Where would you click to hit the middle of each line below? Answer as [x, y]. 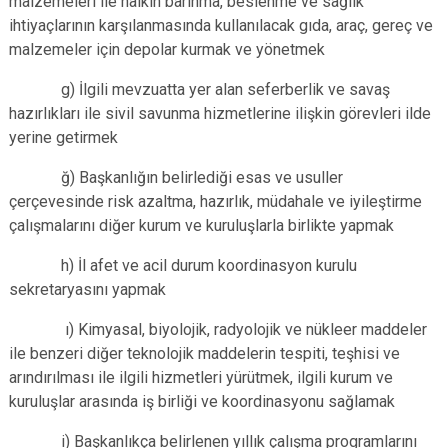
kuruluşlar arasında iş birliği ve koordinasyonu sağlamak [202, 401]
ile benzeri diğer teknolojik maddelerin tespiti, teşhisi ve [204, 353]
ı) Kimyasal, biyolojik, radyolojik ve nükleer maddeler [218, 329]
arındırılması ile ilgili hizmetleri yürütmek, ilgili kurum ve [201, 377]
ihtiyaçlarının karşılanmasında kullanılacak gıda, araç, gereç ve [221, 25]
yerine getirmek [63, 137]
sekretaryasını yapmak [87, 289]
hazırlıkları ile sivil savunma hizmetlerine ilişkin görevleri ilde [220, 113]
